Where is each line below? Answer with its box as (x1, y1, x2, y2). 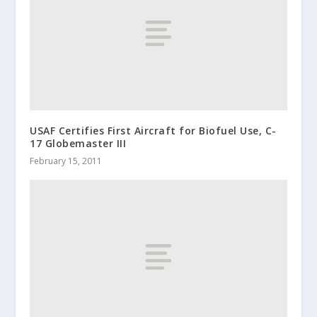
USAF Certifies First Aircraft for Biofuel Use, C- (30, 123, 277, 137)
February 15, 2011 (30, 154, 103, 167)
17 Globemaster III (30, 136, 127, 150)
